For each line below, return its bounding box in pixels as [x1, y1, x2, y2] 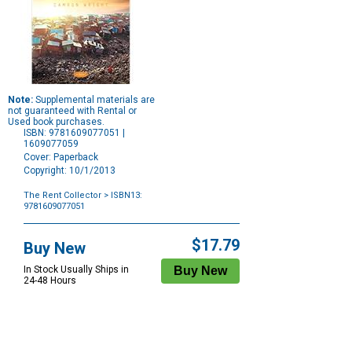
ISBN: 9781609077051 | [24, 127, 125, 139]
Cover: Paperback [24, 152, 98, 163]
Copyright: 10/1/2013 [24, 165, 115, 177]
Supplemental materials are [33, 94, 155, 106]
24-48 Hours [24, 275, 76, 287]
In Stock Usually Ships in [24, 264, 129, 276]
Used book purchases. [8, 116, 104, 128]
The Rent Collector [24, 190, 101, 201]
